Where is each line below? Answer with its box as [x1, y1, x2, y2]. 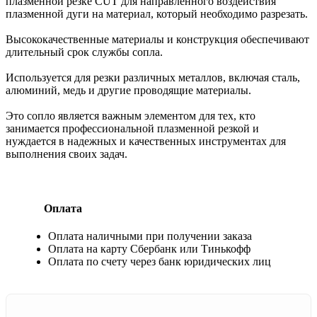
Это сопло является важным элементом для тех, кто [6, 109, 255, 122]
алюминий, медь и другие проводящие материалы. [6, 83, 251, 96]
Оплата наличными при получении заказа [48, 230, 252, 243]
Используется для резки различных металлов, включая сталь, [6, 71, 300, 83]
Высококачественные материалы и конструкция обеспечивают [6, 33, 309, 45]
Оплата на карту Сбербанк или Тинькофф [48, 243, 250, 255]
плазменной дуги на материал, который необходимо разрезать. [6, 7, 308, 20]
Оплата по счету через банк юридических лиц [48, 255, 271, 268]
